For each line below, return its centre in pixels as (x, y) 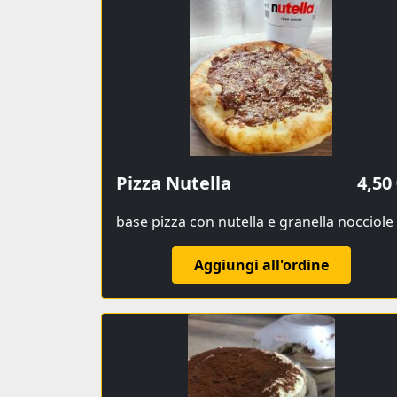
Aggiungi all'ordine (261, 265)
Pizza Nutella (174, 183)
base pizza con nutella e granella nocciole (255, 222)
